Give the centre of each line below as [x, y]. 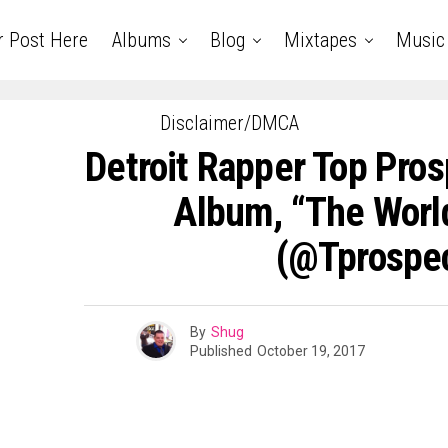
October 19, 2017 [310, 350]
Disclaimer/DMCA [229, 123]
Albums [141, 40]
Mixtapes [320, 40]
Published [220, 350]
